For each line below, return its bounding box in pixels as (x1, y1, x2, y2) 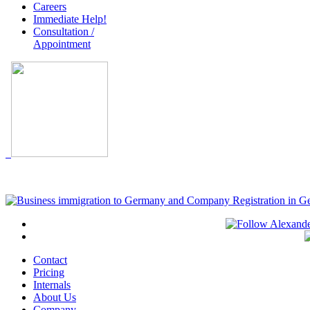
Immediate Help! (33, 12, 107, 25)
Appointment (33, 37, 91, 50)
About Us (33, 291, 76, 303)
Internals (33, 278, 71, 291)
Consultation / (33, 25, 94, 37)
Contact (33, 253, 67, 266)
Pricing (33, 266, 64, 278)
